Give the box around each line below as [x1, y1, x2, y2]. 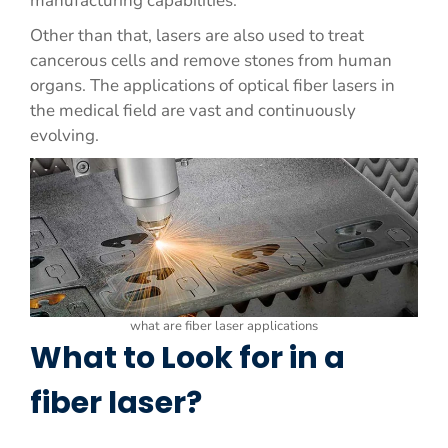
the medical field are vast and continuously [30, 99, 356, 122]
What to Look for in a [30, 337, 345, 379]
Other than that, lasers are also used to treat [30, 24, 364, 47]
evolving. [30, 124, 99, 147]
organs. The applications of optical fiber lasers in [30, 74, 395, 97]
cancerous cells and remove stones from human [30, 49, 392, 72]
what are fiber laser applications [130, 316, 318, 335]
